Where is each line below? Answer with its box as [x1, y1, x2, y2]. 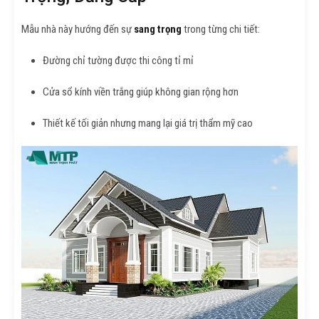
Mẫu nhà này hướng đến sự [21, 22, 134, 36]
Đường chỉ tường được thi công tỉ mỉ [43, 53, 194, 67]
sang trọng [134, 22, 182, 36]
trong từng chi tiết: [182, 22, 260, 36]
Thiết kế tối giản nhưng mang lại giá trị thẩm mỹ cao [43, 116, 253, 130]
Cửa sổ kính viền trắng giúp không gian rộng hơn [43, 85, 239, 98]
